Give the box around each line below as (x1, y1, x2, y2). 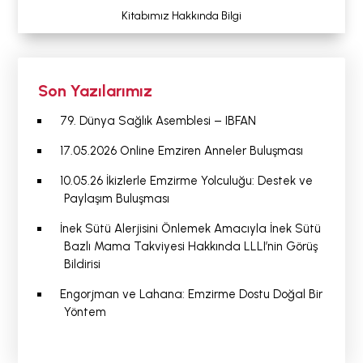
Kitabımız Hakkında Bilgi (122, 9, 241, 23)
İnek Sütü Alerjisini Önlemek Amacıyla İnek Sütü (59, 221, 321, 237)
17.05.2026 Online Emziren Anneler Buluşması (59, 143, 303, 159)
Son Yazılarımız (38, 81, 153, 101)
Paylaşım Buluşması (63, 191, 169, 207)
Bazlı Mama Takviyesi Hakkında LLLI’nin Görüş (63, 239, 318, 254)
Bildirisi (63, 257, 100, 272)
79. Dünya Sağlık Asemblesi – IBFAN (59, 113, 256, 129)
